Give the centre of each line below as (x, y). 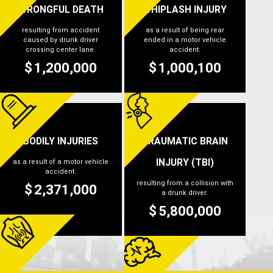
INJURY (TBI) (185, 163)
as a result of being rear (185, 30)
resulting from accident (61, 30)
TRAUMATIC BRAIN (185, 141)
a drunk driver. (185, 193)
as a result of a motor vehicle (61, 162)
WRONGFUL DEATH (61, 10)
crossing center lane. (61, 50)
